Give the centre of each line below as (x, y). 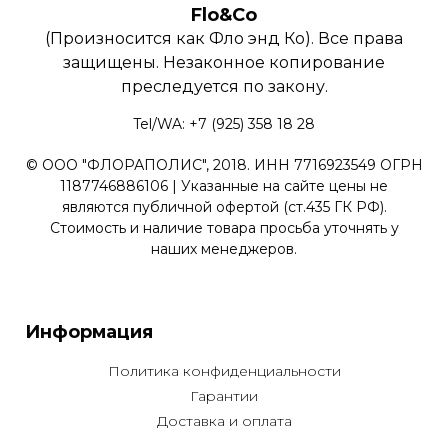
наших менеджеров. (224, 248)
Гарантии (224, 396)
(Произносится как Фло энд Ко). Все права (224, 38)
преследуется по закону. (224, 86)
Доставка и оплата (224, 421)
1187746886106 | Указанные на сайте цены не (224, 185)
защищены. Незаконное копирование (224, 62)
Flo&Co (224, 14)
